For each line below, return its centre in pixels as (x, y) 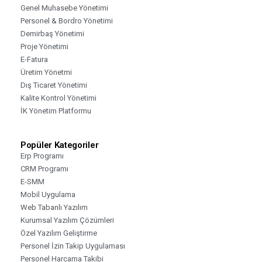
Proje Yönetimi (44, 46)
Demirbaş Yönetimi (52, 33)
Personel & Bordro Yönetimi (67, 20)
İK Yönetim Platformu (56, 111)
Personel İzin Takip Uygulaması (73, 246)
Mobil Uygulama (48, 194)
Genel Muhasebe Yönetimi (64, 8)
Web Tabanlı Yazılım (54, 207)
